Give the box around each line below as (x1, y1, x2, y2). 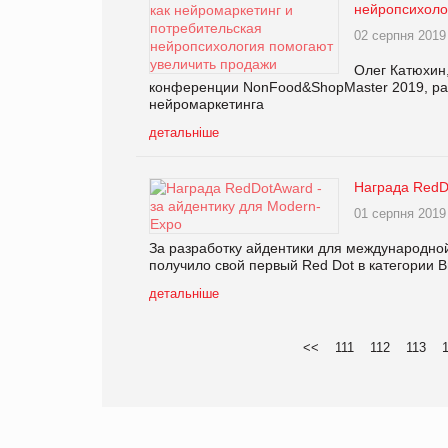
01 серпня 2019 (354, 205, 446, 221)
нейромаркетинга (149, 95, 264, 112)
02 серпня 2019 (354, 27, 446, 43)
